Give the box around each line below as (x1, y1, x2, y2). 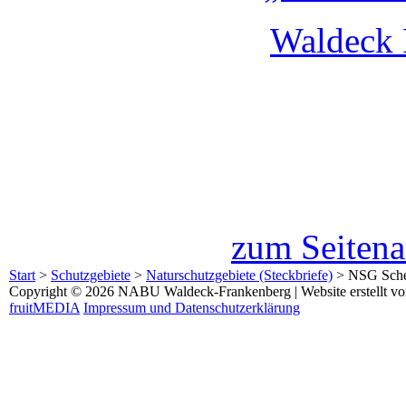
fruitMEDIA (9, 299, 80, 315)
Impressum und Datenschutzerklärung (83, 299, 300, 315)
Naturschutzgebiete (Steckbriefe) (146, 266, 333, 283)
